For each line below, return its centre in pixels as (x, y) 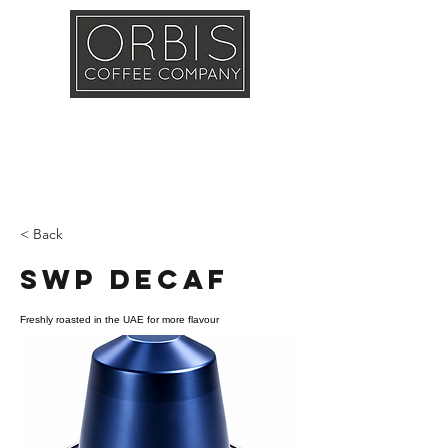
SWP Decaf (124, 279)
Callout (90, 116)
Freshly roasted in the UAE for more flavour (119, 319)
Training (230, 116)
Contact (230, 166)
